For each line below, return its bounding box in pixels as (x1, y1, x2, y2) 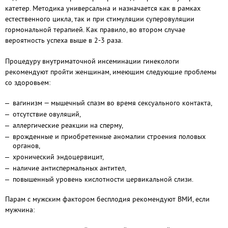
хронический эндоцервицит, (13, 152, 104, 161)
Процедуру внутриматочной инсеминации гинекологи (5, 56, 179, 66)
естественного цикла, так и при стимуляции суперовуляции (5, 14, 194, 23)
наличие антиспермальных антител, (13, 163, 126, 173)
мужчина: (5, 205, 35, 214)
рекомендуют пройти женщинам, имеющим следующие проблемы (5, 67, 216, 76)
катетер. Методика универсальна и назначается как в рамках (5, 4, 201, 13)
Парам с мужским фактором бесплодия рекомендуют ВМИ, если (5, 194, 210, 204)
